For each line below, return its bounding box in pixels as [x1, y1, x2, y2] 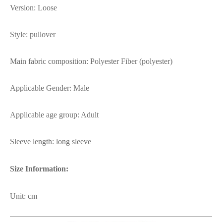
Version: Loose [10, 3, 57, 12]
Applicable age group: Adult [10, 111, 99, 119]
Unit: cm [10, 192, 37, 201]
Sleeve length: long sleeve [10, 137, 91, 146]
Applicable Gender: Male [10, 84, 89, 93]
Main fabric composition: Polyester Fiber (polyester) [10, 57, 172, 66]
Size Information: [10, 165, 68, 173]
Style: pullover [10, 30, 55, 39]
